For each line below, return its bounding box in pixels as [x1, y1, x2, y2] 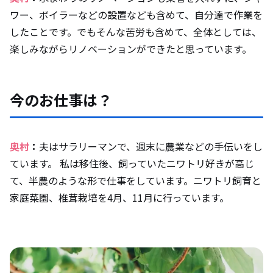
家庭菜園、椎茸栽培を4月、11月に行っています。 [10, 190, 229, 205]
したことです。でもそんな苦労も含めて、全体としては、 [10, 24, 261, 40]
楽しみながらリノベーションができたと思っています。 [10, 41, 252, 57]
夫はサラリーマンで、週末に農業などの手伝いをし [39, 139, 263, 154]
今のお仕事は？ [10, 89, 112, 111]
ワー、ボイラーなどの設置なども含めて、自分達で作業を [10, 7, 263, 23]
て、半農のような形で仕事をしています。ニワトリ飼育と [10, 173, 261, 188]
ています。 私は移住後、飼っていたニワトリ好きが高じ [10, 156, 254, 171]
